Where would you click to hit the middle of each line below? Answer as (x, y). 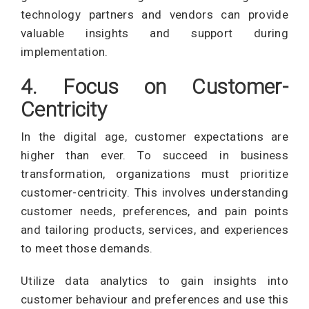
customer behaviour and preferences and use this (154, 299)
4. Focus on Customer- (154, 87)
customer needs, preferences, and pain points (154, 211)
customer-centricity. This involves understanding (154, 192)
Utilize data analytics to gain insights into (154, 281)
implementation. (64, 52)
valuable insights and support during (154, 33)
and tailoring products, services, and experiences (154, 230)
